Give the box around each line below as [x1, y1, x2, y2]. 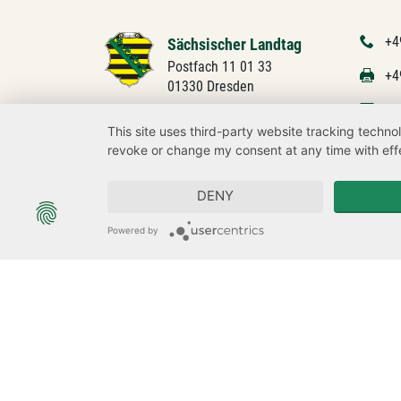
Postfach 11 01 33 [166, 58, 272, 75]
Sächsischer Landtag [166, 35, 302, 54]
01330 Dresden [166, 78, 254, 95]
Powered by [107, 224, 158, 235]
